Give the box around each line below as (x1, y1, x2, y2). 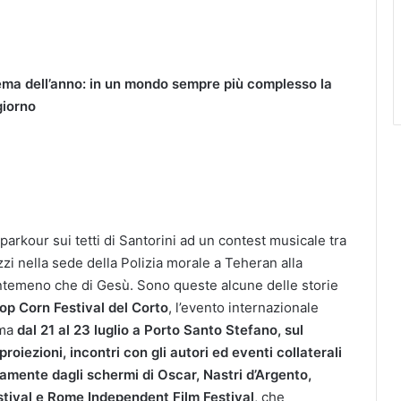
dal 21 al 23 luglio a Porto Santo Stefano (17, 320, 277, 338)
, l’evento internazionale (168, 298, 319, 316)
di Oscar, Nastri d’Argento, (142, 365, 311, 383)
